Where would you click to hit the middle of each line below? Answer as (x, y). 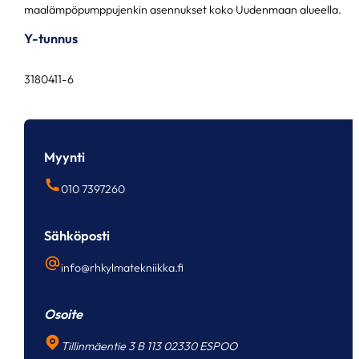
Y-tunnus (51, 39)
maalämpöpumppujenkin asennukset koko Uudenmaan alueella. (183, 10)
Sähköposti (77, 236)
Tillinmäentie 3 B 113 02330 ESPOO (149, 347)
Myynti (65, 157)
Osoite (64, 315)
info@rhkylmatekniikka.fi (123, 268)
